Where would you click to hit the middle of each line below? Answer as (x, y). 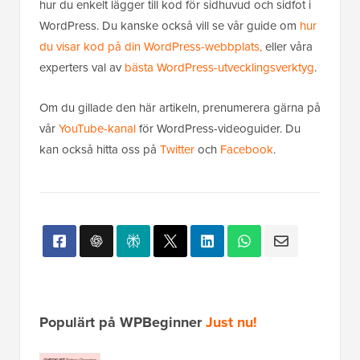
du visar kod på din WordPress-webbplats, (151, 46)
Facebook (247, 149)
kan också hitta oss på (100, 149)
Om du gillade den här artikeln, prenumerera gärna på (180, 107)
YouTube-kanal (97, 128)
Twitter (177, 149)
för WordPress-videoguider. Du (218, 128)
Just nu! (231, 322)
